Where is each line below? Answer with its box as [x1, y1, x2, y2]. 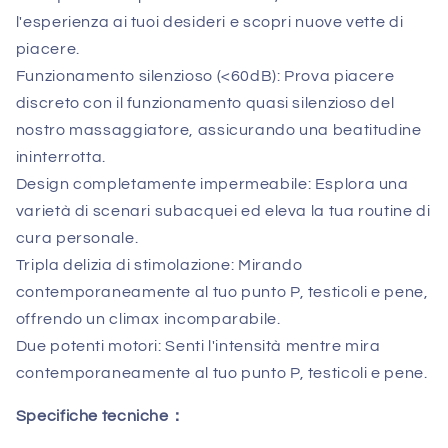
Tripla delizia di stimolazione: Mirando [15, 257, 303, 274]
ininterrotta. [15, 149, 106, 166]
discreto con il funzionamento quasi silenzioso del [15, 95, 395, 112]
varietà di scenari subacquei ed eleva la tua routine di [15, 203, 431, 220]
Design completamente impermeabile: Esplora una [15, 176, 409, 193]
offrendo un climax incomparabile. [15, 311, 281, 328]
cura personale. [15, 230, 139, 247]
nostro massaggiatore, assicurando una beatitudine [15, 122, 422, 139]
